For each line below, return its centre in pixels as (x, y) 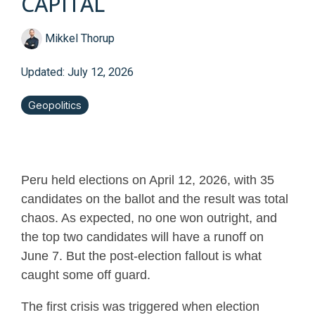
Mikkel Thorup (78, 39)
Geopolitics (55, 105)
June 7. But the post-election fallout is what (141, 256)
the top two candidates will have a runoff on (142, 237)
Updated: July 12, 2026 (77, 72)
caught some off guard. (86, 275)
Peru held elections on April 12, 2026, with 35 (148, 180)
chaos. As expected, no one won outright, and (149, 218)
